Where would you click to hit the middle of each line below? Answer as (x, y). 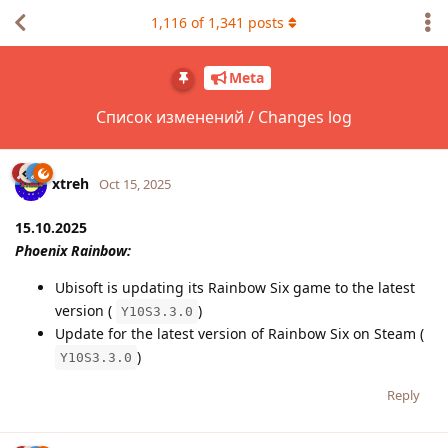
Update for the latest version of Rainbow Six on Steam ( (239, 333)
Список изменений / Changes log (224, 116)
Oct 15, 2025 (135, 183)
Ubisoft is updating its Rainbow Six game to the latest (235, 287)
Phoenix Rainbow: (73, 250)
